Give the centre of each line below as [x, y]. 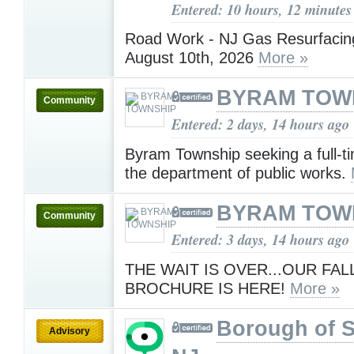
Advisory [70, 331]
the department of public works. [238, 173]
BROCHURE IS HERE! [207, 288]
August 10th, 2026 [192, 58]
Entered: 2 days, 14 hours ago [260, 124]
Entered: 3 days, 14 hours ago [260, 239]
